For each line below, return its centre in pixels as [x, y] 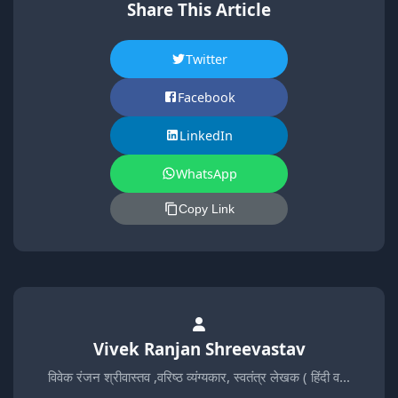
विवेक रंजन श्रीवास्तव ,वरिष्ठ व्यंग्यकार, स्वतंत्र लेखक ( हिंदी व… [199, 376]
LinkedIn [206, 135]
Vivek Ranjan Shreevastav [199, 348]
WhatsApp [206, 173]
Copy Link [206, 208]
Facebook [206, 97]
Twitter [206, 59]
